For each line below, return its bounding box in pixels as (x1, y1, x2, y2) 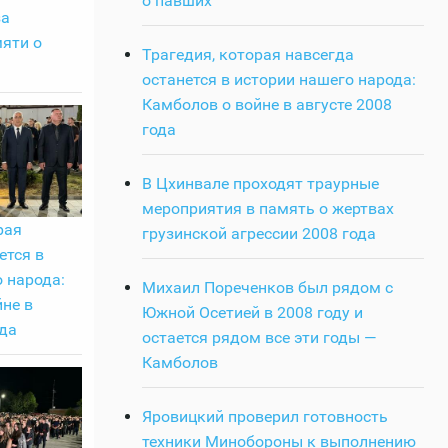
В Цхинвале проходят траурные (142, 173, 379, 193)
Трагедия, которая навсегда (142, 44, 354, 64)
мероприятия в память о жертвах (142, 198, 394, 218)
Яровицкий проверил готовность (142, 406, 388, 426)
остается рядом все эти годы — (142, 327, 377, 347)
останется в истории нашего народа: (142, 69, 416, 89)
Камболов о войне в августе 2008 (142, 94, 392, 114)
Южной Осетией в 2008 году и (142, 302, 363, 322)
